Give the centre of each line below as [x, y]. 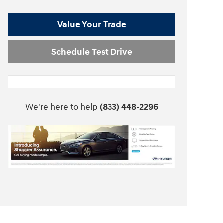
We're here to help [61, 107]
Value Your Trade [92, 24]
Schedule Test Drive [92, 52]
